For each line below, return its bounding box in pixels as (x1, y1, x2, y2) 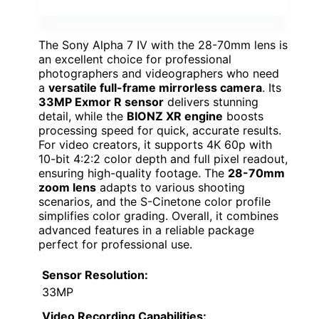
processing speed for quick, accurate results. (38, 122, 281, 137)
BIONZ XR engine (127, 108, 223, 123)
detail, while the (38, 108, 127, 123)
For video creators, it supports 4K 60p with (38, 137, 272, 152)
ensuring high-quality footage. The (38, 165, 228, 180)
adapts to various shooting (96, 179, 245, 194)
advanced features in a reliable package (38, 222, 254, 237)
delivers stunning (164, 94, 258, 109)
